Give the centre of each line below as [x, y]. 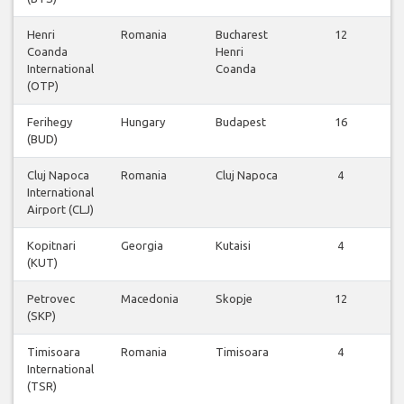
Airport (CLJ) [60, 210]
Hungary [143, 122]
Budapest [241, 122]
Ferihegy [50, 122]
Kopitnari [51, 246]
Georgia [142, 246]
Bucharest [242, 35]
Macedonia [150, 299]
